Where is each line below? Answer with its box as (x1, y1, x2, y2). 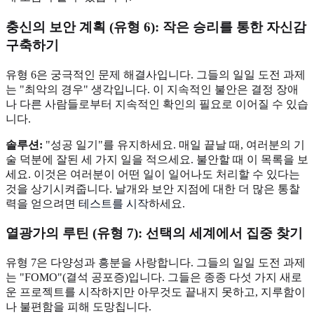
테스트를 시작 (78, 197, 149, 210)
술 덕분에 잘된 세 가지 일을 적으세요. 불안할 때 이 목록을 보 (6, 153, 308, 165)
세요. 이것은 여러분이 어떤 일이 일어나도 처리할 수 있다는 (6, 168, 300, 180)
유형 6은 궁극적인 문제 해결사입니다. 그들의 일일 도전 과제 (6, 68, 306, 81)
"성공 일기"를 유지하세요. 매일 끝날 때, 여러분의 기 (43, 138, 305, 151)
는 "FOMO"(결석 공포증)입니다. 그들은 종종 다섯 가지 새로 (6, 271, 302, 284)
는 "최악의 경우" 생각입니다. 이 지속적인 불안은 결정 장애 (6, 83, 299, 95)
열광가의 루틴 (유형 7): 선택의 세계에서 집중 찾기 (6, 226, 303, 241)
